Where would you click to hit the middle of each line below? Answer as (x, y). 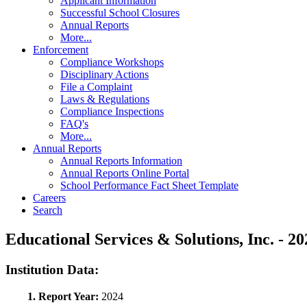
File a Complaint (96, 87)
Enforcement (61, 50)
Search (48, 210)
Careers (49, 198)
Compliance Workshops (112, 62)
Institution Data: (52, 270)
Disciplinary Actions (105, 75)
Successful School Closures (120, 13)
